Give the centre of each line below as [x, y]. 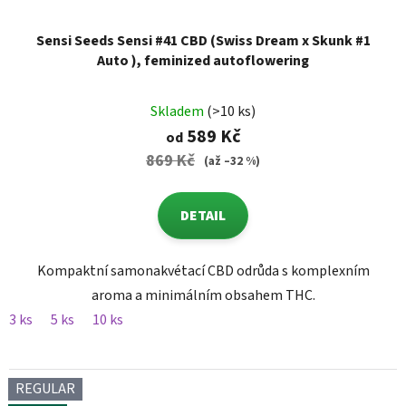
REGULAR [45, 389]
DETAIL [203, 216]
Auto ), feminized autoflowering [203, 61]
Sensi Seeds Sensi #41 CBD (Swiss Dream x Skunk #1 [203, 41]
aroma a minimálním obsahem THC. [203, 296]
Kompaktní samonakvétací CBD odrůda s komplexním [203, 271]
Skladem [179, 112]
